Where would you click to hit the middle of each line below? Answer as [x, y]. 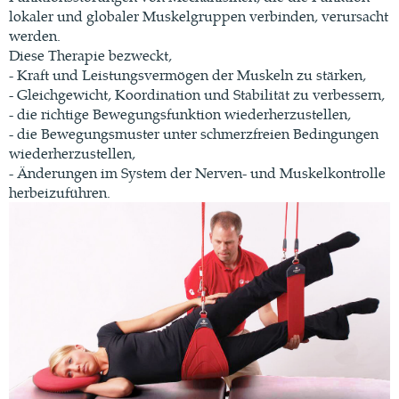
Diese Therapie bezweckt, [90, 54]
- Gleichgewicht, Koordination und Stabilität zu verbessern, [197, 94]
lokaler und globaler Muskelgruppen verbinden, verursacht [199, 15]
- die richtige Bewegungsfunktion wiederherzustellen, [180, 113]
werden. [35, 35]
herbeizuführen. [60, 191]
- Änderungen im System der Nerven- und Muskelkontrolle [197, 172]
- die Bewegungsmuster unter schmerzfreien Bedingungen [194, 133]
